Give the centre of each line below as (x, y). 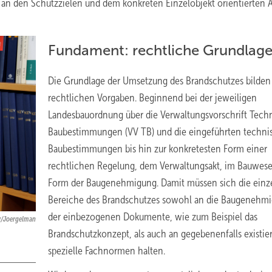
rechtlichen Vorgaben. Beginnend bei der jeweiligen (152, 98)
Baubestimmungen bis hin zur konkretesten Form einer (158, 149)
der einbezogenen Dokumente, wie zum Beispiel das (153, 217)
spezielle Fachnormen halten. (107, 251)
